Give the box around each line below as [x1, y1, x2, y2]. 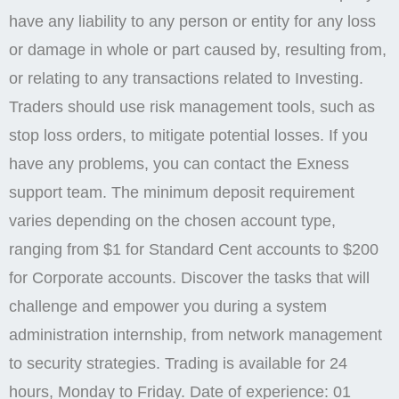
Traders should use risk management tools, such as [9, 97, 375, 116]
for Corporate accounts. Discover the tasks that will [9, 268, 370, 287]
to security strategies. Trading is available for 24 [9, 354, 347, 372]
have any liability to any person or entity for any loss [9, 12, 376, 30]
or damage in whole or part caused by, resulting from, [9, 40, 387, 59]
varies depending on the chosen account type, [9, 211, 336, 230]
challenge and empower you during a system [9, 297, 327, 315]
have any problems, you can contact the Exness [9, 154, 349, 173]
